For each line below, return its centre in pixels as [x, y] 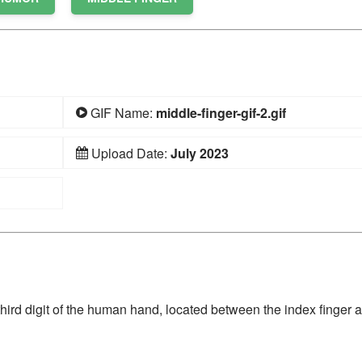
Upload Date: [129, 153]
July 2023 [199, 153]
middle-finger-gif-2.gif [221, 113]
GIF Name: [121, 113]
